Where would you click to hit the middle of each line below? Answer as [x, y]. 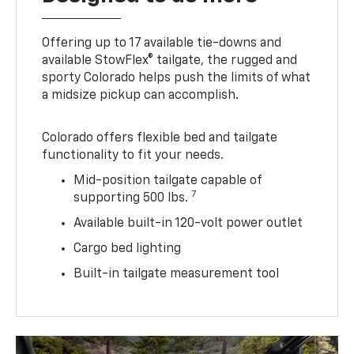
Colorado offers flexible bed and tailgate [160, 138]
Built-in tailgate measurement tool [177, 274]
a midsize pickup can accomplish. [141, 95]
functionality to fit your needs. [133, 155]
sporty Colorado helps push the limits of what [177, 78]
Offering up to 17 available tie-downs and [162, 43]
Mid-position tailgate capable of [168, 181]
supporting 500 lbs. [133, 198]
